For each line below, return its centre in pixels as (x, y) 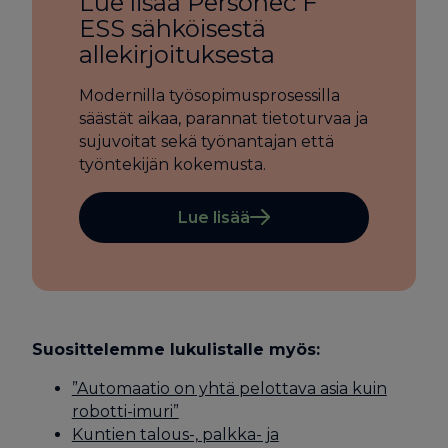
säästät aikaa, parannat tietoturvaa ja (224, 119)
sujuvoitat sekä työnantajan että (207, 142)
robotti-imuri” (125, 412)
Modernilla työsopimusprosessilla (210, 96)
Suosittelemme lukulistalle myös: (175, 350)
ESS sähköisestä (173, 29)
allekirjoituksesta (177, 55)
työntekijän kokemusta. (173, 165)
